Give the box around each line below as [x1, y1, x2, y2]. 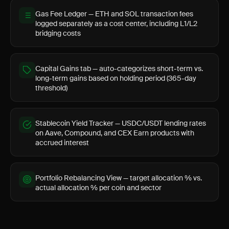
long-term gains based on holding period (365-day [35, 74, 196, 83]
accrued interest [35, 138, 89, 147]
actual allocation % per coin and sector [35, 183, 162, 192]
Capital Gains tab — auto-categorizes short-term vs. [35, 64, 203, 73]
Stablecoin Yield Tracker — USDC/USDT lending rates [35, 119, 206, 128]
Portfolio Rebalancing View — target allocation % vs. [35, 173, 202, 182]
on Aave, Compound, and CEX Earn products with [35, 128, 194, 138]
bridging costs [35, 29, 81, 38]
